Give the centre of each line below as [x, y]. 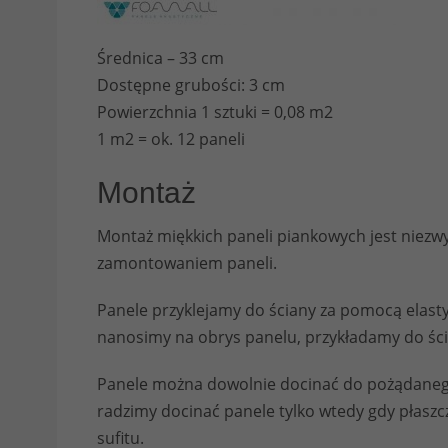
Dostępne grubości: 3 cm [191, 85]
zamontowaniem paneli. [187, 263]
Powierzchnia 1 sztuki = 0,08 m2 [215, 112]
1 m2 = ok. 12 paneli [171, 139]
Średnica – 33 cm [160, 58]
